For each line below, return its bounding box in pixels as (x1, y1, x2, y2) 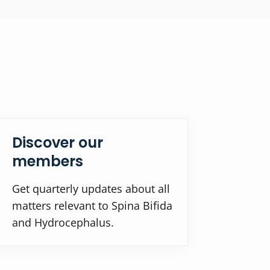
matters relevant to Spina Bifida (12, 198, 173, 213)
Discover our (12, 132, 104, 152)
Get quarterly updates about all (12, 181, 171, 196)
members (12, 151, 84, 171)
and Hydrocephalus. (12, 215, 115, 230)
